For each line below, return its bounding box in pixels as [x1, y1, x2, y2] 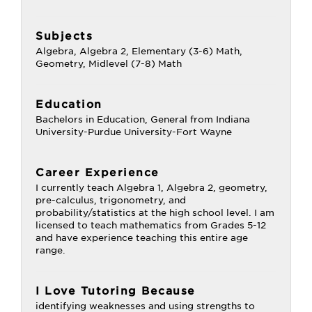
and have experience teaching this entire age [36, 233, 248, 243]
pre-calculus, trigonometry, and [36, 195, 186, 205]
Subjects [36, 30, 93, 42]
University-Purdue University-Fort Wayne [36, 127, 232, 137]
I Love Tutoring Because [36, 285, 196, 297]
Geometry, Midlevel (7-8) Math [36, 58, 182, 69]
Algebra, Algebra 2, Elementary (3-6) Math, [36, 46, 242, 56]
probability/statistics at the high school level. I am [36, 208, 274, 218]
